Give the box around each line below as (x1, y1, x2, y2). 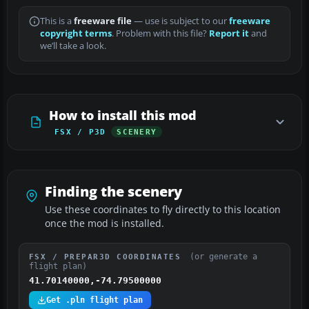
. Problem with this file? (112, 28, 209, 40)
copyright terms (40, 28, 112, 40)
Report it (209, 28, 249, 40)
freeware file (74, 15, 132, 28)
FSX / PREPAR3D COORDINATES (29, 252, 187, 261)
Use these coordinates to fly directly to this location (45, 203, 281, 217)
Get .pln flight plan (46, 295, 143, 306)
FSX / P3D (54, 128, 106, 137)
